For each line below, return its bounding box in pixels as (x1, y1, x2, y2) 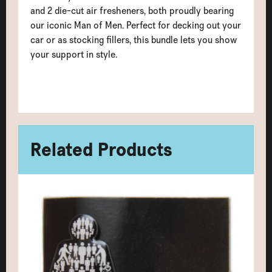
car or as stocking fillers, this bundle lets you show (30, 33, 237, 46)
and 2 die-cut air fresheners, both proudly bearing (30, 4, 234, 17)
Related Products (30, 136, 172, 162)
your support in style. (30, 47, 117, 61)
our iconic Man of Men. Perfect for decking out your (30, 18, 241, 32)
